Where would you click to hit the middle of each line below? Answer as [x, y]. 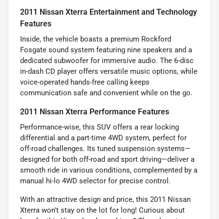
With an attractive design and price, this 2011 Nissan [105, 200]
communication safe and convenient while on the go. [106, 93]
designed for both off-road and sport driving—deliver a [107, 160]
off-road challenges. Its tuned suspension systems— [105, 149]
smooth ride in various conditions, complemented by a [109, 170]
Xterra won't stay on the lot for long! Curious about [102, 210]
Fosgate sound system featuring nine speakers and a [106, 50]
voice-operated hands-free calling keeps [85, 82]
